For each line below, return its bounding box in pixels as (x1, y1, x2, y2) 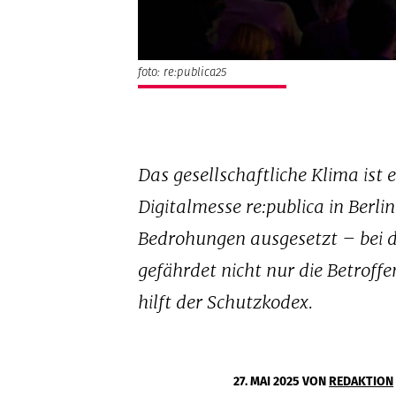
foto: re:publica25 (138, 64, 227, 81)
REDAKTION (329, 372, 394, 391)
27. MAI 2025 (233, 372, 303, 391)
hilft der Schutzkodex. (138, 291, 314, 315)
